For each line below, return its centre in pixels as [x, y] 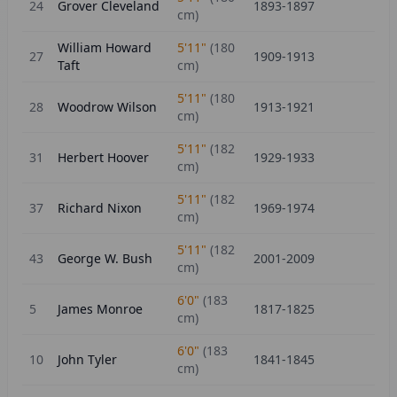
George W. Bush [105, 258]
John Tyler [87, 359]
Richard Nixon [100, 208]
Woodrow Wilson [107, 107]
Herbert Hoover [103, 157]
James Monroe [100, 309]
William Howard [105, 47]
